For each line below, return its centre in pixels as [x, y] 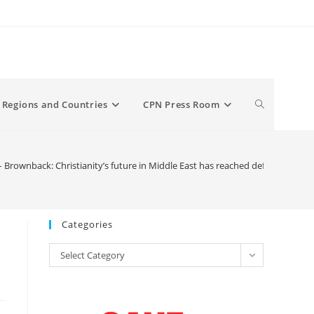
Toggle [271, 104]
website [273, 156]
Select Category [93, 255]
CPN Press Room [181, 104]
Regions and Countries [55, 104]
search [271, 208]
